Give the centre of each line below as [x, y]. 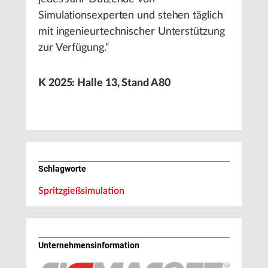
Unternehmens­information [89, 245]
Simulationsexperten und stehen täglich [131, 16]
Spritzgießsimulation [81, 191]
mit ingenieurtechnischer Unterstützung [132, 32]
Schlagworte [62, 169]
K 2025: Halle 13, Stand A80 [104, 83]
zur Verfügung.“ [74, 48]
